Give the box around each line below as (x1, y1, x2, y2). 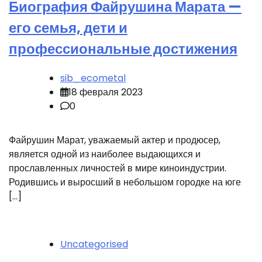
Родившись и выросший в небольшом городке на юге (9, 175, 241, 189)
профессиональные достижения (9, 39, 237, 58)
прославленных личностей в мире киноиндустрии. (9, 161, 226, 175)
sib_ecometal (60, 71, 126, 85)
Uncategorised (60, 237, 128, 251)
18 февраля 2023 (68, 85, 143, 99)
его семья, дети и (9, 18, 127, 37)
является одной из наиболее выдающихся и (9, 147, 201, 161)
